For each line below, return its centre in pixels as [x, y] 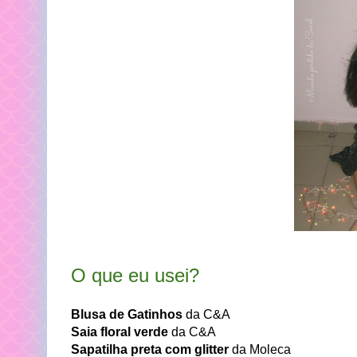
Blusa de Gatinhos [127, 314]
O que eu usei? [138, 275]
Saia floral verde [120, 332]
